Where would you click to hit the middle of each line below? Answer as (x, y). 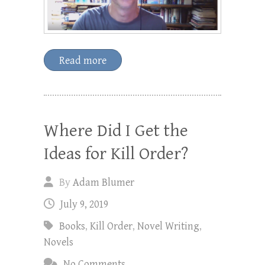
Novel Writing (168, 226)
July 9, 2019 (84, 204)
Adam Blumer (104, 182)
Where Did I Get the (116, 130)
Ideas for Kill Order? (116, 153)
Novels (59, 242)
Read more (83, 60)
